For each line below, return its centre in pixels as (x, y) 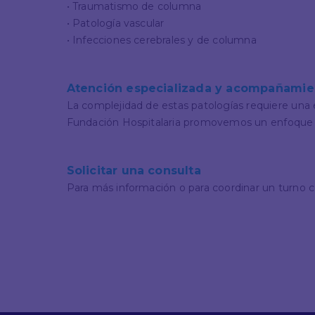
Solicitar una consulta (134, 170)
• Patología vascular (115, 23)
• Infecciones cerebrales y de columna (161, 40)
